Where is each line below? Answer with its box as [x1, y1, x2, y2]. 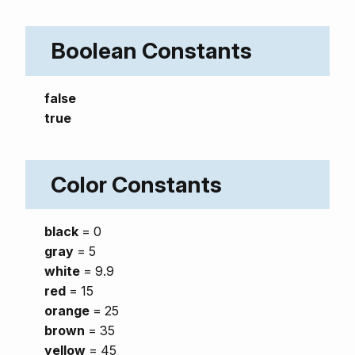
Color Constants [51, 170, 222, 198]
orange [44, 303, 90, 319]
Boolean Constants [51, 37, 252, 65]
